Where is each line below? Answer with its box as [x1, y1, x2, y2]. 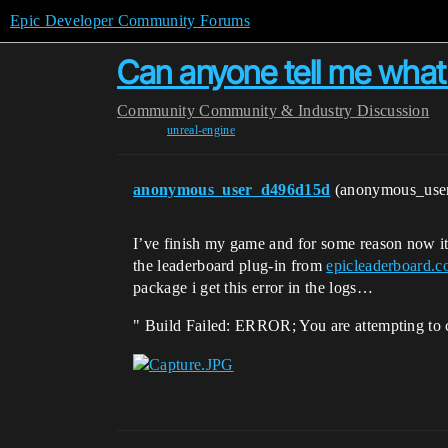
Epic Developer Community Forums [10, 12, 250, 29]
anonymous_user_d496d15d [133, 181, 331, 198]
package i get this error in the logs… [133, 279, 373, 296]
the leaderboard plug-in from [133, 257, 327, 274]
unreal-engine [166, 123, 236, 137]
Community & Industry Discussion [199, 102, 430, 119]
